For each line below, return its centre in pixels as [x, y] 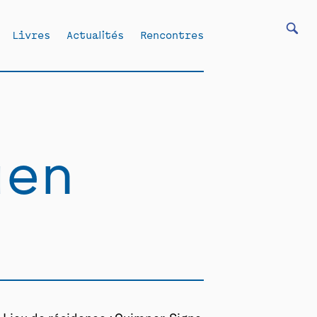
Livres [31, 34]
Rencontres [172, 34]
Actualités [95, 34]
